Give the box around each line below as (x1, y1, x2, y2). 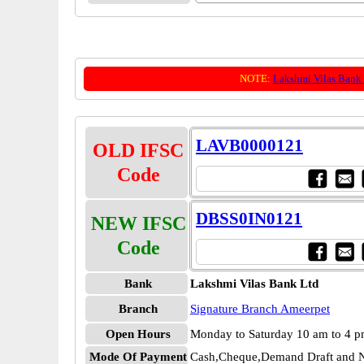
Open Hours (106, 327, 171, 340)
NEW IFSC (90, 213, 186, 234)
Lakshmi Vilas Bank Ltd (190, 277, 318, 290)
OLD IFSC (93, 140, 184, 161)
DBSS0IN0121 (196, 209, 302, 228)
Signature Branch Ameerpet (190, 302, 330, 315)
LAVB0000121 (196, 136, 303, 155)
